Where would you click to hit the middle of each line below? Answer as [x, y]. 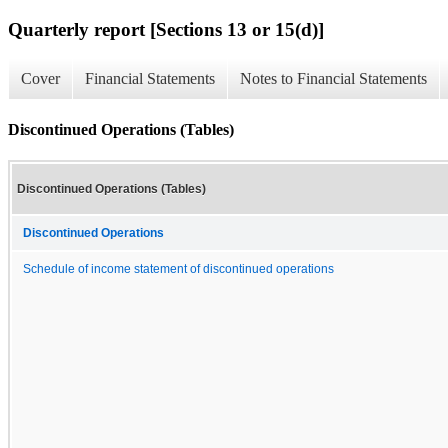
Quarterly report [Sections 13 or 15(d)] [166, 29]
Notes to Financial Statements [333, 79]
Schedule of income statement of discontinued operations [178, 268]
